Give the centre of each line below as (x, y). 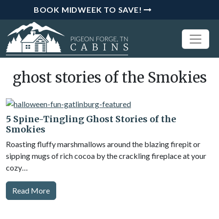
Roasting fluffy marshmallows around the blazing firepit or (103, 144)
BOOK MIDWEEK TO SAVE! (88, 10)
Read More (31, 190)
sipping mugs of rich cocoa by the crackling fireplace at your (106, 156)
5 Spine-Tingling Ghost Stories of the (91, 119)
